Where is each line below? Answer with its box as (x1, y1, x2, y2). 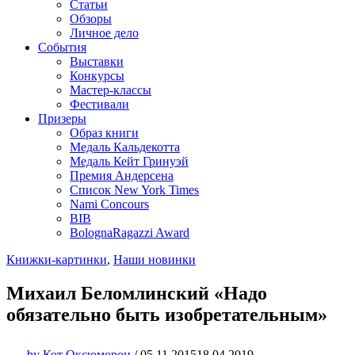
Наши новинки (113, 253, 196, 266)
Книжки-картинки (6, 253, 107, 266)
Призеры (38, 112, 86, 125)
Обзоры (70, 12, 112, 25)
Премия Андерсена (70, 169, 174, 182)
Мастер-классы (70, 83, 151, 97)
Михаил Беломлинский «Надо (6, 282, 267, 303)
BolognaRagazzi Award (70, 226, 189, 239)
